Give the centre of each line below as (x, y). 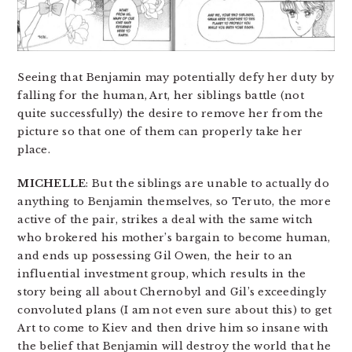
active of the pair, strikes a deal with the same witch (165, 219)
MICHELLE (52, 183)
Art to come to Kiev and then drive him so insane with (173, 328)
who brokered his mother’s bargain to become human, (174, 237)
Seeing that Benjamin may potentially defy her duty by (176, 77)
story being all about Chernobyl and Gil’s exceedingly (172, 291)
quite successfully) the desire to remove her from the (170, 113)
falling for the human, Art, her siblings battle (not (161, 95)
